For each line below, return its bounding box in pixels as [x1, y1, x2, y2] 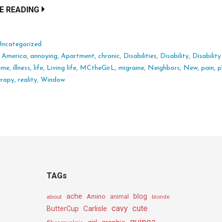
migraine [118, 64, 145, 72]
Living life [47, 64, 77, 72]
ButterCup [47, 204, 79, 213]
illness [13, 64, 31, 72]
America [1, 52, 27, 60]
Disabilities [123, 52, 157, 60]
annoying [30, 52, 58, 60]
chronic [98, 52, 120, 60]
